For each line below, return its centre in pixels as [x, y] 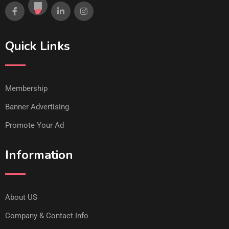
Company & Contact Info [47, 215]
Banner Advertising [37, 107]
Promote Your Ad [35, 125]
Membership [26, 88]
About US [21, 197]
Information [39, 155]
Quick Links [38, 46]
